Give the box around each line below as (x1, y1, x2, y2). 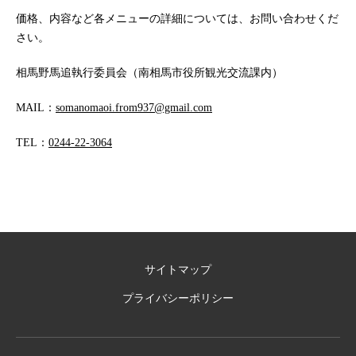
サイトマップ (145, 264, 211, 277)
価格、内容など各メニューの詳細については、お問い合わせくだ (16, 13, 339, 25)
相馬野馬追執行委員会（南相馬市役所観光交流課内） (16, 67, 283, 79)
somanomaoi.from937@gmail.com (56, 102, 212, 114)
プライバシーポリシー (122, 292, 234, 305)
